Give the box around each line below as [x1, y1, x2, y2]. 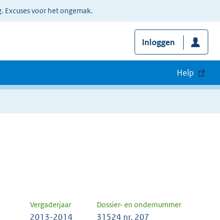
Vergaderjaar [30, 200, 71, 210]
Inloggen [141, 37, 175, 48]
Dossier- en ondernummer [97, 200, 181, 210]
